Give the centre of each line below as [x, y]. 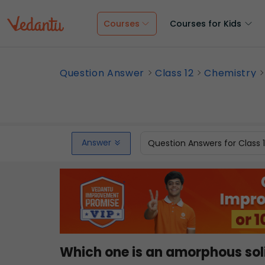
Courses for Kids [206, 24]
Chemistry [230, 73]
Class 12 [174, 73]
